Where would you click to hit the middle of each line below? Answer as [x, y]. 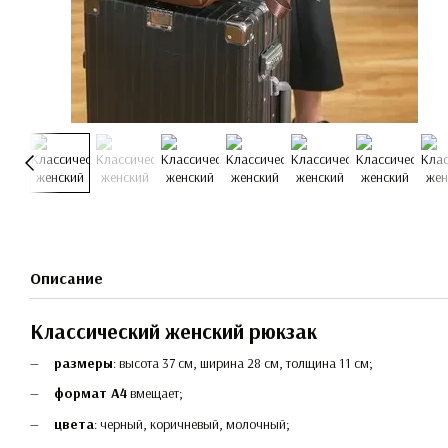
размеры [83, 363]
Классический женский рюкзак [173, 331]
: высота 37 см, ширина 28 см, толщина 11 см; [243, 363]
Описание [66, 278]
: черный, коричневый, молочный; [192, 423]
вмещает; [155, 393]
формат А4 [90, 393]
